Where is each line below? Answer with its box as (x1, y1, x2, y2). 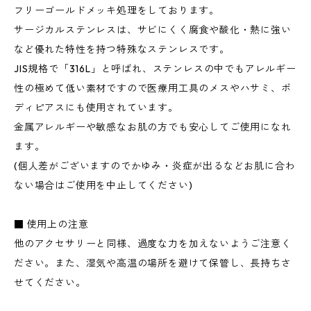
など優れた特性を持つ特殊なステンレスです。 (14, 43, 230, 56)
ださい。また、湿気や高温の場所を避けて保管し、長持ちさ (14, 257, 292, 269)
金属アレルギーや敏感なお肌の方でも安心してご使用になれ (14, 121, 292, 133)
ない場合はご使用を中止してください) (14, 179, 193, 192)
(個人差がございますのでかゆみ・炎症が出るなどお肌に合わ (14, 160, 296, 172)
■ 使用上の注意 (14, 218, 89, 230)
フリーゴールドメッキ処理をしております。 (14, 4, 220, 17)
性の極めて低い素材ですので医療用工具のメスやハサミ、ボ (14, 82, 292, 94)
